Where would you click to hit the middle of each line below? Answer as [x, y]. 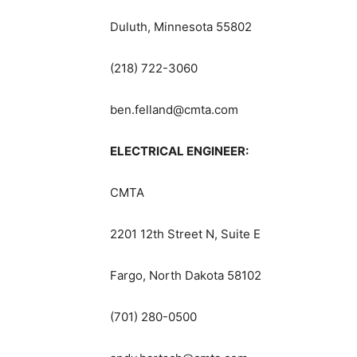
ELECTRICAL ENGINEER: [179, 151]
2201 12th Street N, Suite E [185, 234]
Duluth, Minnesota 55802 [181, 27]
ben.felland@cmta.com [174, 110]
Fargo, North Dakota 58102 [186, 276]
